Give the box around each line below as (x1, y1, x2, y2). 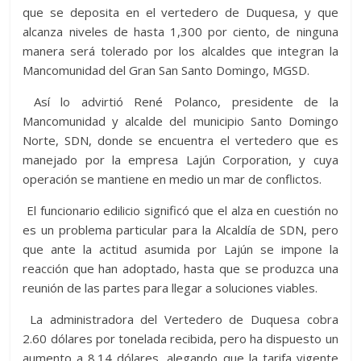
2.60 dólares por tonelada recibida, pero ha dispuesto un (23, 330, 338, 347)
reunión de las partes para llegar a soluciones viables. (23, 280, 318, 297)
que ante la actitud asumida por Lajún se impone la (23, 241, 338, 258)
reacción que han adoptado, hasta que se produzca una (23, 260, 338, 277)
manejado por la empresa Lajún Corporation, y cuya (23, 151, 338, 168)
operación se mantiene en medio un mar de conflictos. (23, 171, 322, 188)
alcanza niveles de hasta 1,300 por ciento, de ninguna (23, 23, 338, 40)
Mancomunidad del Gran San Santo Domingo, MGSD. (23, 62, 310, 79)
